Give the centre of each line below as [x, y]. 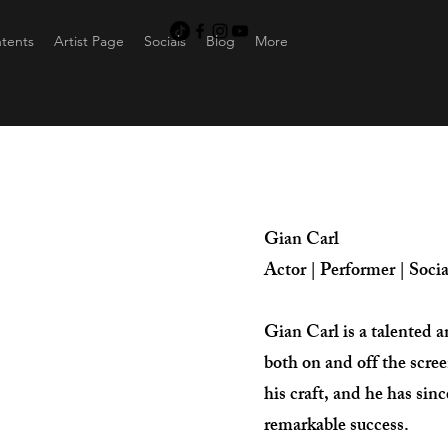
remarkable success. [336, 426]
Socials [165, 41]
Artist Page [89, 41]
